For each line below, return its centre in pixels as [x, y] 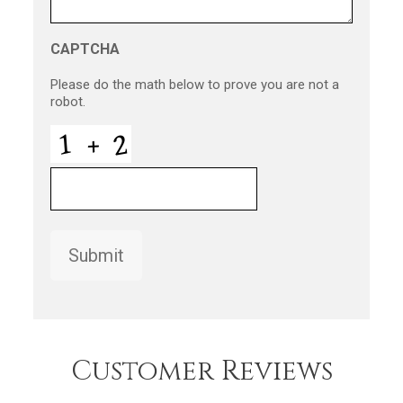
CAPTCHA [85, 49]
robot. [67, 101]
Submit [96, 255]
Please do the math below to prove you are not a [194, 84]
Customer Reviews [201, 372]
